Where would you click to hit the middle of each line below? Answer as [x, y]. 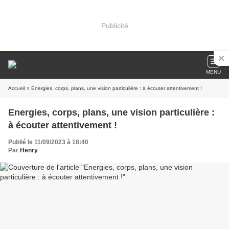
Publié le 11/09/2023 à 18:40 [48, 142]
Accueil [17, 88]
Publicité [114, 25]
